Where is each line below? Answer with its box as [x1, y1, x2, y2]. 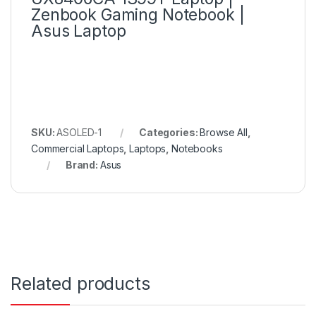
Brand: [65, 159, 100, 171]
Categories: [138, 126, 200, 139]
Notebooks [171, 142, 223, 155]
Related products [11, 273, 150, 295]
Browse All [200, 126, 248, 139]
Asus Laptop [31, 21, 126, 42]
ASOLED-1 [56, 126, 102, 139]
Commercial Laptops [31, 142, 124, 155]
